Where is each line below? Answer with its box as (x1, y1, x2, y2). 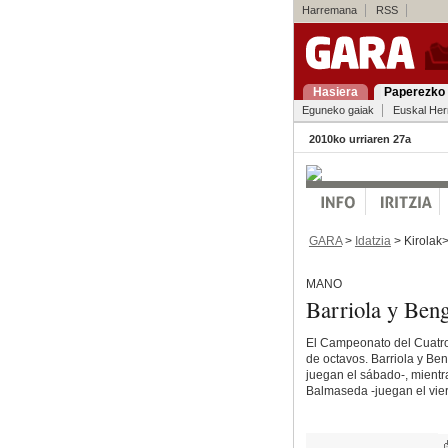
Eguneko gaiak (301, 104, 374, 116)
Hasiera (312, 85, 358, 99)
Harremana (301, 4, 357, 16)
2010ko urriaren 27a (308, 133, 411, 145)
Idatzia (354, 233, 391, 248)
